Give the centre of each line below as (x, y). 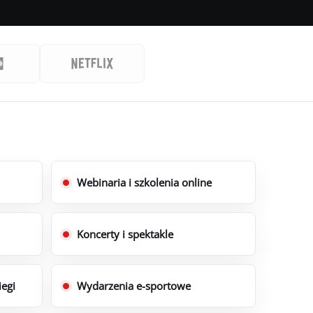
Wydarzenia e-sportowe (134, 286)
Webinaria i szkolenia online (145, 182)
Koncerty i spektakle (125, 234)
